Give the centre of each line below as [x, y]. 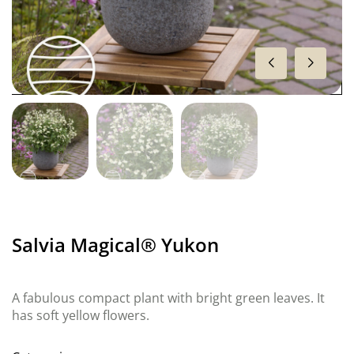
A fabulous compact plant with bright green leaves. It [168, 298]
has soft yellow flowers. [81, 315]
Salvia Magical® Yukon [115, 245]
